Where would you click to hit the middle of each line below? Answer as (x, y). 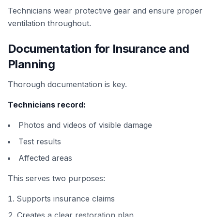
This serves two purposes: (56, 178)
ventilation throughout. (49, 23)
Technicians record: (47, 105)
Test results (40, 141)
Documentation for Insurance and (99, 49)
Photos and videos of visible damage (85, 125)
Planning (31, 64)
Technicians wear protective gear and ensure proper (105, 11)
